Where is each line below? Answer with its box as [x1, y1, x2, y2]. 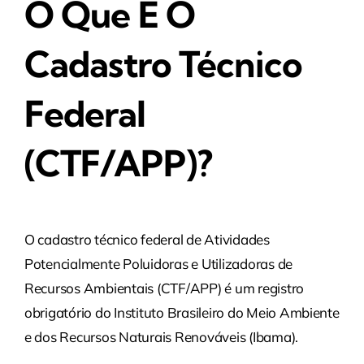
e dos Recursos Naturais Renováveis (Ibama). [24, 328, 299, 346]
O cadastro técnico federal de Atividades [24, 231, 270, 249]
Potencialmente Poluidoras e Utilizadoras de [24, 255, 293, 273]
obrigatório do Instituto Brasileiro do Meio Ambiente [24, 304, 340, 322]
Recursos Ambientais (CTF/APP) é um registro [24, 279, 305, 297]
